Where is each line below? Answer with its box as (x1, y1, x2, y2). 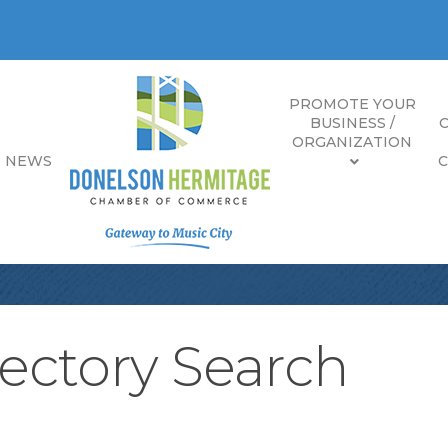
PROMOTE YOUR (288, 94, 416, 113)
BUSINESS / (309, 113, 395, 132)
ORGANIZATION (292, 132, 412, 151)
